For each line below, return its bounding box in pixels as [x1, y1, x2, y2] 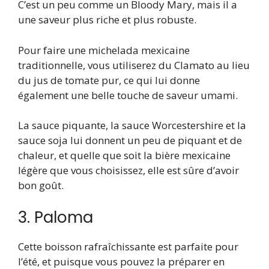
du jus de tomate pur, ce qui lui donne [18, 73, 200, 87]
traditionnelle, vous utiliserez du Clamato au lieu [18, 58, 250, 72]
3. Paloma [18, 206, 93, 228]
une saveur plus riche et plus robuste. [18, 13, 196, 27]
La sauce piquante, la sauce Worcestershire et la [18, 118, 246, 133]
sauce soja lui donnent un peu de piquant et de [18, 133, 242, 148]
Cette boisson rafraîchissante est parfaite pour [18, 239, 238, 253]
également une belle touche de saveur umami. [18, 88, 238, 102]
